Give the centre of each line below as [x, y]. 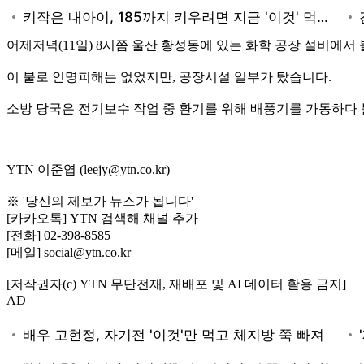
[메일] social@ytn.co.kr [69, 252]
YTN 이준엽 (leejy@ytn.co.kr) [88, 169]
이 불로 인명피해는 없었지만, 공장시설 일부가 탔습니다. [169, 76]
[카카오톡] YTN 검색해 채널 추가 [102, 218]
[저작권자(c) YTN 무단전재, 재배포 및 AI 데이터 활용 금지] [176, 284]
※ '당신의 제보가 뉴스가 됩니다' [100, 201]
